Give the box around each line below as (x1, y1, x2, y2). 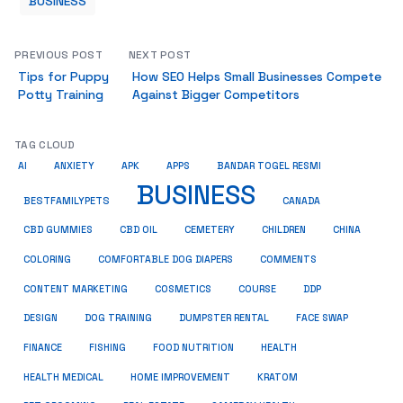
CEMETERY (184, 224, 235, 236)
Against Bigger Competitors (131, 86, 300, 103)
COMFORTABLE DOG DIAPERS (98, 254, 233, 265)
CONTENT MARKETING (23, 283, 128, 295)
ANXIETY (54, 160, 94, 172)
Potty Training (18, 86, 103, 103)
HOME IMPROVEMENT (130, 371, 230, 383)
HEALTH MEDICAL (23, 371, 103, 383)
